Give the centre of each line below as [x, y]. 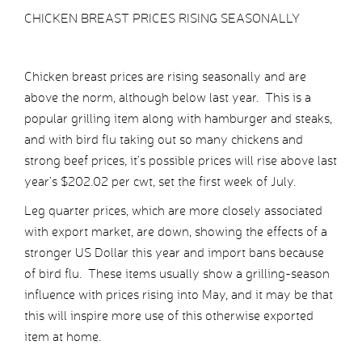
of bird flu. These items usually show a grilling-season [177, 274]
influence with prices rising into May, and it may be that [179, 295]
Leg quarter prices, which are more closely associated [173, 211]
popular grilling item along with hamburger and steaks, [178, 119]
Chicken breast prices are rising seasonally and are [165, 77]
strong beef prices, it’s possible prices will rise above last [181, 161]
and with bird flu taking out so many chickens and [164, 140]
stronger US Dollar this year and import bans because [174, 253]
